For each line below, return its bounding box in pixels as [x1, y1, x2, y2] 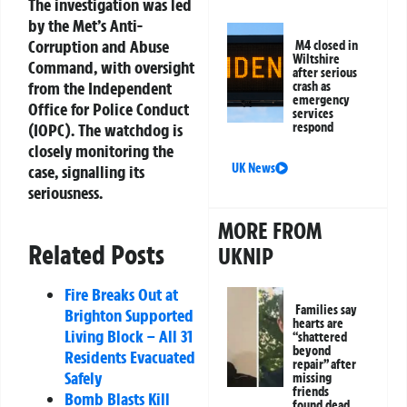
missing [293, 370, 333, 387]
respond [293, 119, 334, 136]
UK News [232, 160, 276, 177]
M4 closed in [295, 37, 359, 55]
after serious [293, 65, 358, 82]
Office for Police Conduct [28, 97, 189, 120]
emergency [293, 92, 351, 109]
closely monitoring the [28, 139, 174, 162]
